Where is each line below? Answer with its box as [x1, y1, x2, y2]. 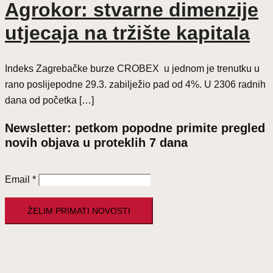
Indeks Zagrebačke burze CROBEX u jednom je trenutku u [5, 63, 260, 74]
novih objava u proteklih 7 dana [5, 135, 188, 149]
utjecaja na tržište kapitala [5, 22, 250, 44]
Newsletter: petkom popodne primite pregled [5, 121, 265, 135]
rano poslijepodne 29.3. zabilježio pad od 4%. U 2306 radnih [5, 79, 266, 90]
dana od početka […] [5, 94, 94, 105]
